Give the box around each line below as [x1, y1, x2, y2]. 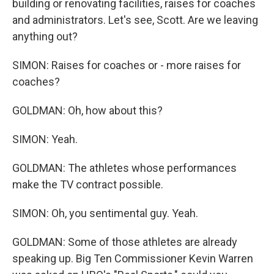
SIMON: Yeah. [12, 133, 78, 146]
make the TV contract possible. [12, 178, 163, 191]
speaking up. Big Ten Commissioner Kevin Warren [12, 252, 253, 265]
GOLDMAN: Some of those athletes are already [12, 235, 237, 248]
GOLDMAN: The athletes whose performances [12, 161, 237, 174]
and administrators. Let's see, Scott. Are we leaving [12, 13, 258, 26]
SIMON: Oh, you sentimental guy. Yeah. [12, 207, 198, 220]
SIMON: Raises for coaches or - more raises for [12, 59, 241, 72]
